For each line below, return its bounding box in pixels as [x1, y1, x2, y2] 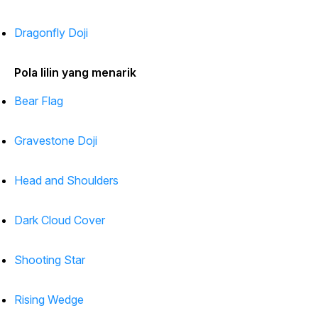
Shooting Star [14, 253, 85, 268]
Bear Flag [14, 94, 63, 109]
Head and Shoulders [14, 173, 119, 188]
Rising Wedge [14, 292, 84, 307]
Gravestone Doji [14, 133, 97, 148]
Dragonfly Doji [14, 26, 88, 40]
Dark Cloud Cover [14, 213, 105, 228]
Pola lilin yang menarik [14, 65, 136, 80]
